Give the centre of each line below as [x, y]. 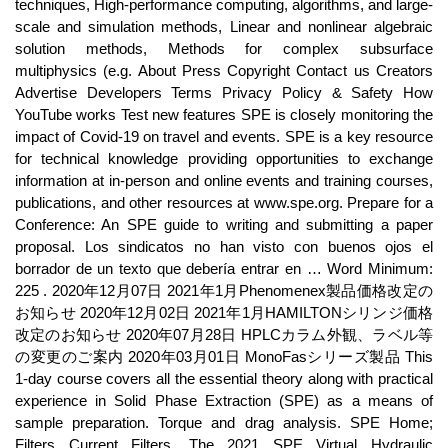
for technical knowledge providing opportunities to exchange [224, 158]
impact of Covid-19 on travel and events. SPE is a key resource [224, 136]
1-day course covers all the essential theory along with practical [224, 378]
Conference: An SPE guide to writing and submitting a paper [224, 224]
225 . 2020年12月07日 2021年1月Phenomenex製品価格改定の [224, 290]
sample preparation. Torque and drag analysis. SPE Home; [224, 422]
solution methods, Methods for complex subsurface [224, 48]
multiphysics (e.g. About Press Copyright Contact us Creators [224, 70]
